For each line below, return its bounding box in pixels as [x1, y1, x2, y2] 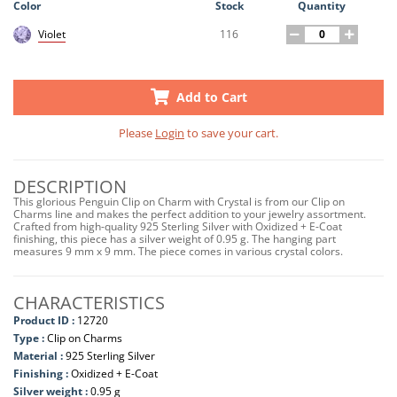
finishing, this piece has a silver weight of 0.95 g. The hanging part [13, 230, 336, 246]
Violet [38, 27, 66, 43]
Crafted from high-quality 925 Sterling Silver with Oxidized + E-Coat [13, 218, 342, 234]
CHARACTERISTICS [13, 290, 165, 315]
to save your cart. [184, 124, 278, 141]
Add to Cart [172, 88, 247, 105]
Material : [13, 347, 66, 363]
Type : [13, 330, 44, 346]
